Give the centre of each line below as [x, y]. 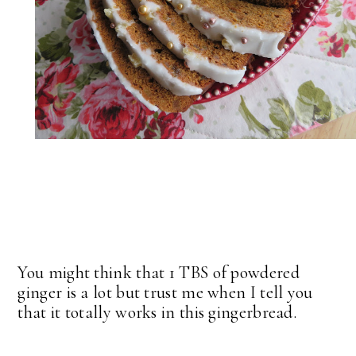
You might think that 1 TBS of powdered [159, 273]
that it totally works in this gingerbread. [159, 313]
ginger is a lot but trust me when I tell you [165, 293]
